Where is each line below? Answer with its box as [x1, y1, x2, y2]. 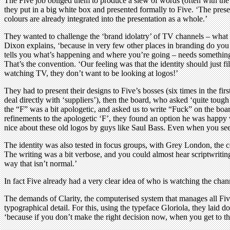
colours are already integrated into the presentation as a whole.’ [4, 14, 207, 23]
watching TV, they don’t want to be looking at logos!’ [4, 68, 178, 78]
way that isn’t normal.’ [4, 159, 77, 168]
